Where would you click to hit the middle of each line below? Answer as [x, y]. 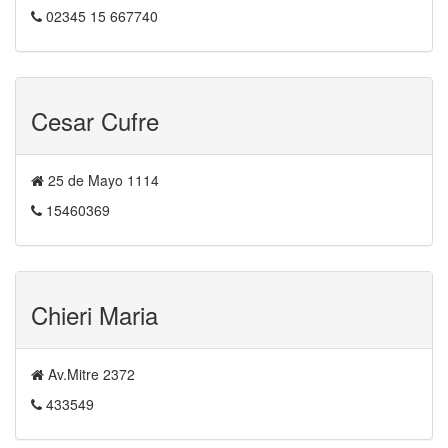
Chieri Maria [94, 314]
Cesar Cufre [95, 120]
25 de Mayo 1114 [101, 180]
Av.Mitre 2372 [89, 374]
